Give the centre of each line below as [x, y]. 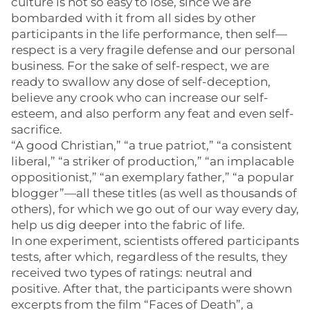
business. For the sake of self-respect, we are [140, 66]
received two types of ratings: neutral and [132, 273]
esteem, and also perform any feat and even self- [153, 113]
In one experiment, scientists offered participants [155, 241]
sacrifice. [37, 129]
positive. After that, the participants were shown [152, 289]
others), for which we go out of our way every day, [155, 209]
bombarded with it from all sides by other [134, 18]
